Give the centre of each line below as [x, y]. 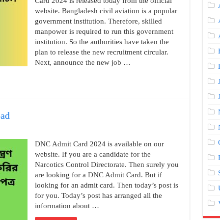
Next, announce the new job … [82, 62]
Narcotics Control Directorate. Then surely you [107, 165]
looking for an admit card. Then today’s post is [106, 185]
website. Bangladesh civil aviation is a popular [106, 11]
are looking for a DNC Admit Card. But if [98, 175]
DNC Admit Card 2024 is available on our [99, 144]
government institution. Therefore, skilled [98, 21]
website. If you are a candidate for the [93, 154]
